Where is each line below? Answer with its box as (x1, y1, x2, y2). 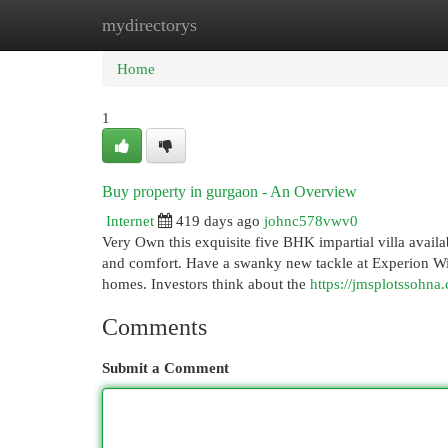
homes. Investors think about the (102, 275, 310, 292)
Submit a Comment (102, 359, 229, 376)
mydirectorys (102, 15, 197, 35)
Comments (102, 314, 207, 340)
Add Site (339, 16, 393, 33)
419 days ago (176, 212, 260, 229)
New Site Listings (200, 16, 309, 33)
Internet (106, 212, 154, 229)
